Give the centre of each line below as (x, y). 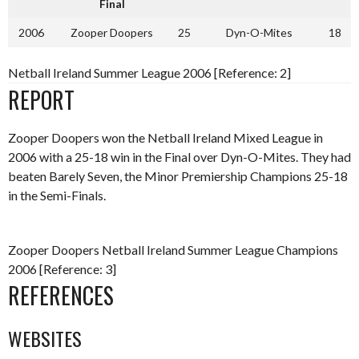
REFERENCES (61, 295)
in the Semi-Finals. (57, 195)
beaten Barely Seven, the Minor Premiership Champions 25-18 (178, 176)
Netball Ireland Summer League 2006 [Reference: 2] (149, 73)
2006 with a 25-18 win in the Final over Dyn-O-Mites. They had (179, 157)
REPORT (41, 100)
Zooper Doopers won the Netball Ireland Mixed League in (165, 137)
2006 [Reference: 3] (62, 269)
